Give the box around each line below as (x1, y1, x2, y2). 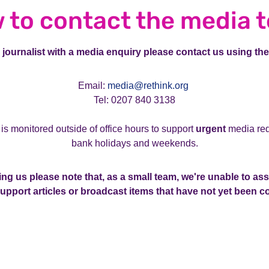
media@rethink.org (107, 80, 189, 91)
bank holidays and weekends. (71, 138, 198, 148)
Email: (78, 80, 107, 91)
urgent (195, 124, 226, 134)
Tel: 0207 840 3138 (94, 95, 175, 105)
